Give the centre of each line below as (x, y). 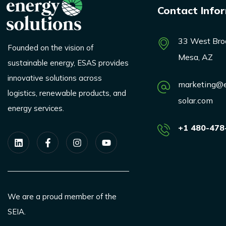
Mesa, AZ (195, 57)
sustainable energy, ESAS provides (68, 63)
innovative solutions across (55, 78)
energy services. (36, 108)
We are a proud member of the (62, 197)
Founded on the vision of (50, 48)
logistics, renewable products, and (67, 93)
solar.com (195, 101)
